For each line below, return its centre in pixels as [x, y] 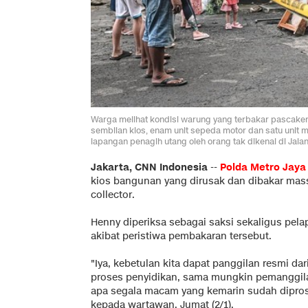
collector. [113, 195]
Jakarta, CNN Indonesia [149, 167]
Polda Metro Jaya [263, 167]
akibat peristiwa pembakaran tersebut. [181, 236]
